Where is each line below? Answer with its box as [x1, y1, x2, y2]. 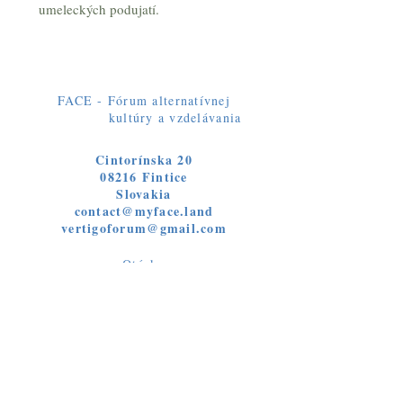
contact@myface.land [74, 201, 214, 220]
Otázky [122, 255, 166, 273]
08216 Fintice [100, 167, 188, 186]
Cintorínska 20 [95, 150, 193, 169]
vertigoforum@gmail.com [61, 219, 227, 237]
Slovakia [116, 184, 172, 203]
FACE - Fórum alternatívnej [58, 92, 230, 109]
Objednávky [107, 278, 181, 295]
